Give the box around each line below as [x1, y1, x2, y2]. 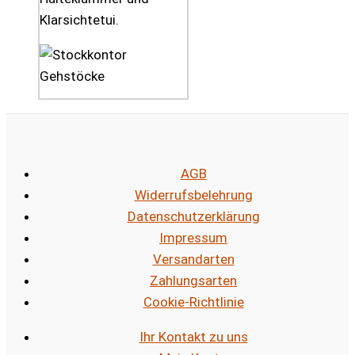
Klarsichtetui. [40, 12, 119, 29]
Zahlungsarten [150, 272, 237, 288]
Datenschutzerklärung [127, 208, 260, 224]
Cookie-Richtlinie [143, 293, 244, 310]
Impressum [159, 229, 227, 246]
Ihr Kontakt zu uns [139, 328, 248, 345]
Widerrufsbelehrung [134, 186, 253, 203]
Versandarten [152, 250, 235, 267]
